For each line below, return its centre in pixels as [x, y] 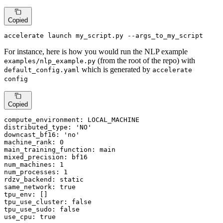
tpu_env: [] [26, 195]
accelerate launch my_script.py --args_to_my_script [104, 35]
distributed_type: [40, 127]
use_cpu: [22, 217]
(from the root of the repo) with [145, 60]
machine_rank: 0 [34, 142]
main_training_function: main [60, 150]
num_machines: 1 [34, 165]
